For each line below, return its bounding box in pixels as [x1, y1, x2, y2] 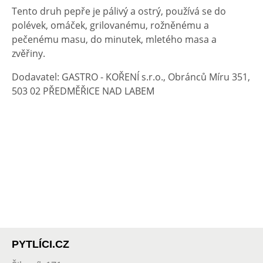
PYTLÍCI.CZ [12, 238, 69, 250]
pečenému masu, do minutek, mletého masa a [12, 33, 217, 46]
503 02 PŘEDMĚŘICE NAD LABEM [12, 85, 154, 97]
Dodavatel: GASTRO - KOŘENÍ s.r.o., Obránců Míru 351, [12, 70, 250, 83]
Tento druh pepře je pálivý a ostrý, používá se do [12, 5, 226, 18]
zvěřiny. [12, 47, 45, 60]
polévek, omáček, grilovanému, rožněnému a [12, 19, 209, 32]
